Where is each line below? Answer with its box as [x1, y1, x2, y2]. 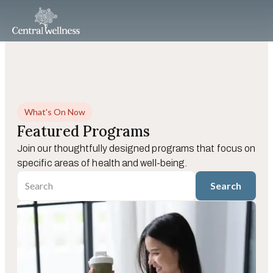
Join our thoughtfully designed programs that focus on [17, 143, 256, 154]
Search [210, 180, 241, 191]
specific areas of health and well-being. [17, 158, 188, 168]
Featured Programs [17, 122, 151, 141]
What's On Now [24, 107, 85, 117]
